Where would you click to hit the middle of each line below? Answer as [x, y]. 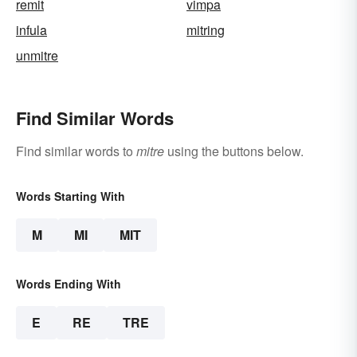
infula [31, 30]
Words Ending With [69, 284]
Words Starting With [71, 196]
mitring [206, 30]
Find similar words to [76, 151]
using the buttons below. [234, 151]
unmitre [37, 56]
